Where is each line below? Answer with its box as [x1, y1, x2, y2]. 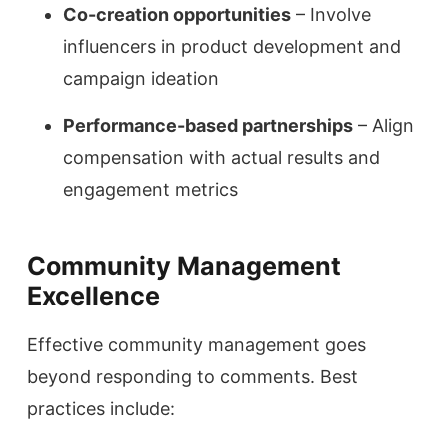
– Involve [291, 4, 371, 26]
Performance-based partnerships [63, 114, 353, 136]
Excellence [27, 280, 160, 311]
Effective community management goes [27, 333, 366, 355]
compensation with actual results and [63, 146, 380, 168]
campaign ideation [63, 68, 219, 90]
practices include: [27, 397, 175, 419]
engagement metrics [63, 178, 238, 200]
